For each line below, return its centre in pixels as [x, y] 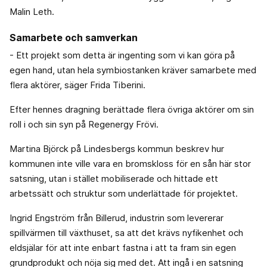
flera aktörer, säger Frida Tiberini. [77, 85]
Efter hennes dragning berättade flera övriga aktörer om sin [132, 110]
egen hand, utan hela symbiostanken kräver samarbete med [133, 70]
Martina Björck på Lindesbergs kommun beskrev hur [117, 149]
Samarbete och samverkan [74, 38]
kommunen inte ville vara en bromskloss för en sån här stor [130, 164]
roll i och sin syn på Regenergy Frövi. [84, 125]
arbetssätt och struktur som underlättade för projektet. [124, 194]
